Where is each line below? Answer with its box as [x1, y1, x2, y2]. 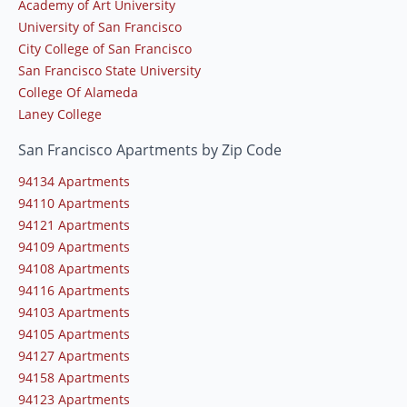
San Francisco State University [18, 62, 201, 80]
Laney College [18, 105, 102, 124]
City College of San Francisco [18, 40, 192, 58]
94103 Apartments [18, 303, 130, 322]
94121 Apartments [18, 216, 130, 234]
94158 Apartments [18, 369, 130, 387]
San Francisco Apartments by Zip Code [18, 140, 282, 161]
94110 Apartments [18, 194, 130, 213]
